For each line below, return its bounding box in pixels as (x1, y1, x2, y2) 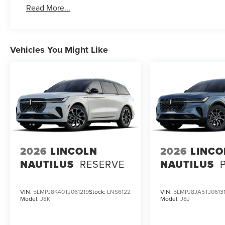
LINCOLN (50, 143, 97, 159)
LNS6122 (107, 187, 131, 196)
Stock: (89, 187, 107, 196)
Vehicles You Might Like (10, 43, 108, 57)
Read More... (26, 2, 71, 14)
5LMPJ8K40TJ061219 (33, 187, 89, 196)
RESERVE (80, 156, 125, 171)
